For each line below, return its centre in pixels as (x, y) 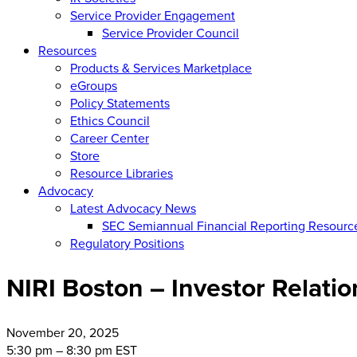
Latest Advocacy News (133, 208)
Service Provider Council (171, 32)
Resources (67, 50)
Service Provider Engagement (153, 15)
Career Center (110, 137)
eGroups (94, 85)
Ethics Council (110, 120)
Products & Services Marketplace (161, 67)
